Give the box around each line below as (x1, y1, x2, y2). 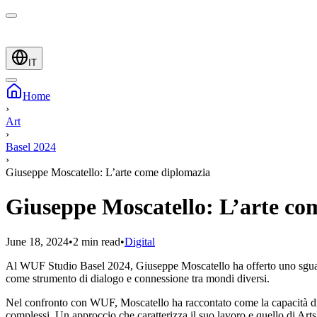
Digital (125, 235, 155, 248)
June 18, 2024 (6, 235, 69, 248)
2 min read (73, 235, 120, 248)
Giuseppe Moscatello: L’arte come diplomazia (6, 166, 210, 178)
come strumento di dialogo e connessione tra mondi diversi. (6, 272, 270, 284)
